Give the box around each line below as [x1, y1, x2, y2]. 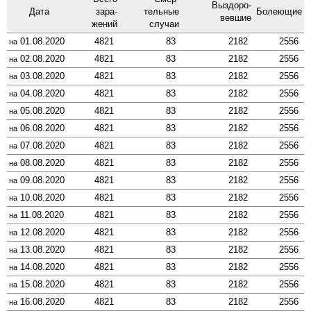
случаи [149, 19, 179, 30]
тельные [143, 6, 179, 17]
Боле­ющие [255, 6, 302, 17]
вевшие [219, 12, 251, 24]
